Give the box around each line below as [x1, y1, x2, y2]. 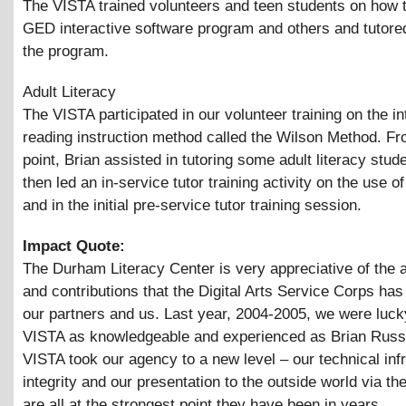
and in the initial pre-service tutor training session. [23, 197, 362, 215]
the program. [23, 43, 109, 61]
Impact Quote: [23, 237, 130, 256]
